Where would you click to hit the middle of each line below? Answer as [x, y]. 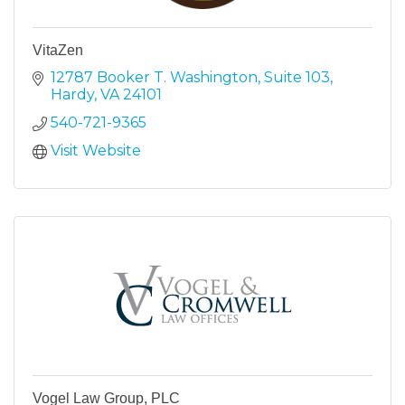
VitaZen [58, 50]
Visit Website [96, 150]
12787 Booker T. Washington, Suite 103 [190, 77]
